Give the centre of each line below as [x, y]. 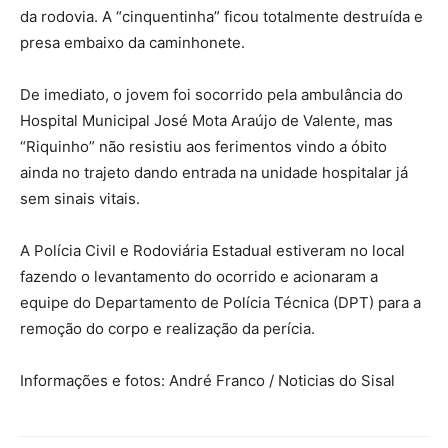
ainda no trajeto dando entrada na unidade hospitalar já [214, 172]
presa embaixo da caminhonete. [132, 42]
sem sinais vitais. [80, 198]
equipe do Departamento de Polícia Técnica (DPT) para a [220, 302]
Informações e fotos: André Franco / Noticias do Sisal [207, 380]
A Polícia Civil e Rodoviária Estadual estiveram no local [212, 250]
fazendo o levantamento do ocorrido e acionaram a [199, 276]
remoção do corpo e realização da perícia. [167, 328]
